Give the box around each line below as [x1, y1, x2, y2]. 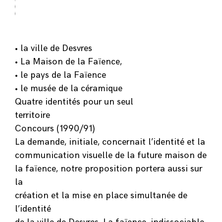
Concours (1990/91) [15, 123, 95, 134]
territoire [15, 110, 50, 120]
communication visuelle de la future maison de [15, 150, 207, 161]
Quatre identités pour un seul [15, 96, 133, 107]
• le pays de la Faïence [15, 69, 106, 80]
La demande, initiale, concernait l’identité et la [15, 136, 205, 147]
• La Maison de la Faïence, [15, 56, 122, 67]
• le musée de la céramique [15, 83, 122, 94]
